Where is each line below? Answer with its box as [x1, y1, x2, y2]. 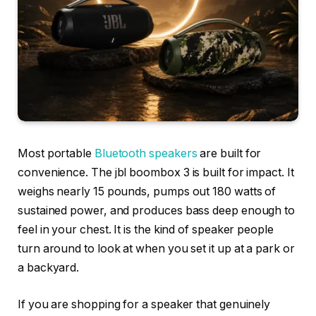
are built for [197, 147, 262, 161]
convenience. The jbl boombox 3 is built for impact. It [18, 166, 294, 180]
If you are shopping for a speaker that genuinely [18, 297, 271, 311]
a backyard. [18, 261, 80, 275]
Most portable [18, 147, 95, 161]
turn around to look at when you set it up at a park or [18, 242, 295, 256]
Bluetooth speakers [94, 147, 197, 161]
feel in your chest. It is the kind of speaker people [18, 223, 274, 237]
